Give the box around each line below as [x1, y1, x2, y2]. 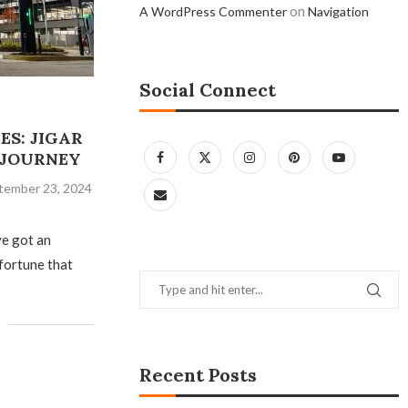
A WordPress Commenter [139, 4, 288, 19]
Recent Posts [139, 363, 258, 386]
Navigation [308, 4, 370, 19]
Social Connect [139, 78, 277, 101]
